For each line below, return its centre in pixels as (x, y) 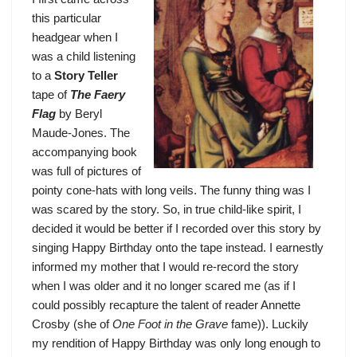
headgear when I (75, 37)
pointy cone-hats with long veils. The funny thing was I (171, 190)
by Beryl (79, 114)
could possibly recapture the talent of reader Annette (166, 305)
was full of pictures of (86, 171)
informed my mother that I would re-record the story (165, 267)
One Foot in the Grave (170, 324)
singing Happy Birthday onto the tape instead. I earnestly (178, 247)
